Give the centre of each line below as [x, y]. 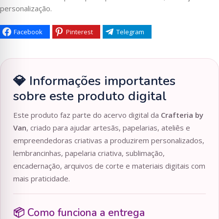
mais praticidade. [42, 179]
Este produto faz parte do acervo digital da [87, 115]
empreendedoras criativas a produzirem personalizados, [109, 141]
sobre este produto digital [90, 96]
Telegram [130, 32]
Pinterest [79, 32]
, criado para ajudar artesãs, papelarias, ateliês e [108, 128]
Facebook [28, 32]
